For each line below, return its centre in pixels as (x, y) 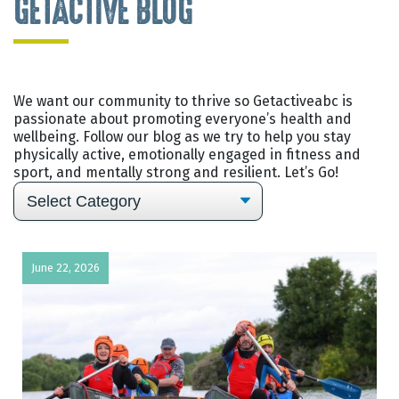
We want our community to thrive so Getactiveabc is (183, 101)
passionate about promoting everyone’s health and (183, 118)
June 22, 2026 (65, 268)
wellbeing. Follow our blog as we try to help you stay (182, 136)
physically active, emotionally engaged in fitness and (187, 154)
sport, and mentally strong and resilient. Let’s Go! (176, 172)
